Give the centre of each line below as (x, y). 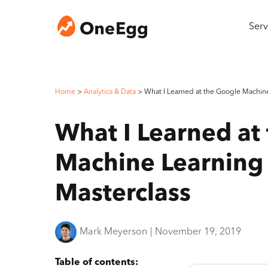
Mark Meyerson (114, 232)
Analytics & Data (110, 92)
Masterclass (123, 194)
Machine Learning (159, 165)
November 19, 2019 (198, 232)
